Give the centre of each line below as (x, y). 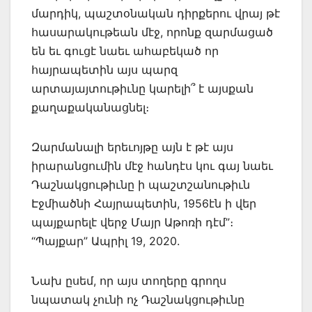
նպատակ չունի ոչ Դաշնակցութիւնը (138, 299)
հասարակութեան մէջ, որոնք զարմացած (152, 32)
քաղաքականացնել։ (90, 107)
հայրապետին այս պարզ (104, 69)
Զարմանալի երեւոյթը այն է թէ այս (132, 147)
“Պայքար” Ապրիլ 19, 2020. (106, 241)
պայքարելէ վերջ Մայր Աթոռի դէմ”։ (132, 222)
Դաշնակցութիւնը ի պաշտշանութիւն (141, 184)
